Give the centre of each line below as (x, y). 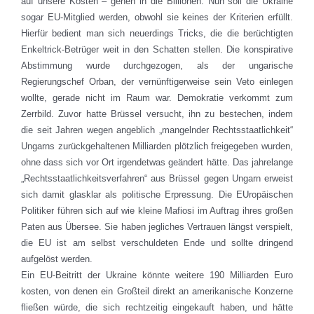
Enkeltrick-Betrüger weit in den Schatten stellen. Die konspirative (157, 50)
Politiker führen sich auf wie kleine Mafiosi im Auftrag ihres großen (157, 211)
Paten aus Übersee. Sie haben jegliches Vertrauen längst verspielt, (157, 227)
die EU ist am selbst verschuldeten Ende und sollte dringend (157, 243)
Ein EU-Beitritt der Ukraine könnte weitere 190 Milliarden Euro (157, 275)
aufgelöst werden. (57, 259)
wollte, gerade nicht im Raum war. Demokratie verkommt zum (157, 98)
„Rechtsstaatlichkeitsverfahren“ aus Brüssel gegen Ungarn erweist (157, 179)
